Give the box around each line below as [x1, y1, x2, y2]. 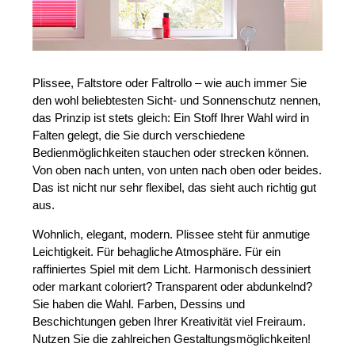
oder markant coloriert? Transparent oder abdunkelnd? [32, 280, 313, 294]
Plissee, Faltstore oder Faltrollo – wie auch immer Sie [32, 76, 307, 90]
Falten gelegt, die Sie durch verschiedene [32, 128, 246, 143]
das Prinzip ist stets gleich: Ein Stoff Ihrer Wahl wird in [32, 111, 310, 125]
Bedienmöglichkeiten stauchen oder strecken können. [32, 146, 310, 160]
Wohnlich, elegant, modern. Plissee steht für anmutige [32, 227, 311, 242]
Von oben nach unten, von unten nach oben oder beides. [32, 163, 323, 177]
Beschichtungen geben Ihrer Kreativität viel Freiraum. [32, 315, 307, 329]
